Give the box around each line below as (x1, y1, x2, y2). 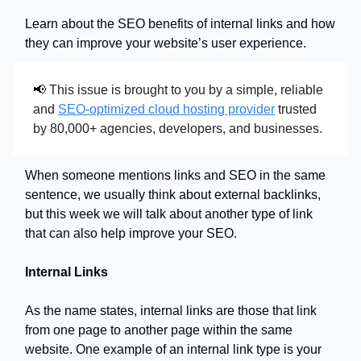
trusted (275, 102, 317, 116)
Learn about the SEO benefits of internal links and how (25, 17, 335, 31)
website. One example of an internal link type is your (25, 342, 322, 356)
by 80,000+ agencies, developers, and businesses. (33, 122, 322, 135)
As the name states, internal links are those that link (25, 304, 317, 317)
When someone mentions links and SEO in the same (25, 168, 326, 182)
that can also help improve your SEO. (25, 226, 237, 240)
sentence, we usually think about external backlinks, (25, 188, 321, 201)
